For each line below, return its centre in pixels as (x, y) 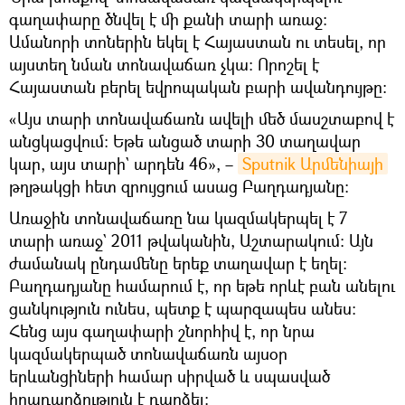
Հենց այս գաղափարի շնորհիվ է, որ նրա (162, 331)
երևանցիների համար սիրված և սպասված (170, 376)
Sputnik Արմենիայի (313, 164)
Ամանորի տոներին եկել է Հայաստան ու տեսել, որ (198, 42)
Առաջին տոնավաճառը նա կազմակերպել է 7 (179, 218)
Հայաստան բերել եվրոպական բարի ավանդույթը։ (198, 87)
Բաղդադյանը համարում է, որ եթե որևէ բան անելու (202, 286)
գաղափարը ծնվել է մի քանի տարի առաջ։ (168, 19)
